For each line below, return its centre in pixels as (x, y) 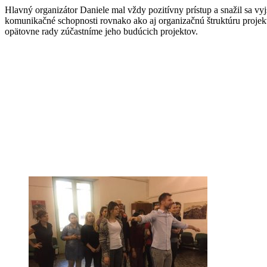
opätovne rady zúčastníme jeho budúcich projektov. (101, 31)
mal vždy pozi (137, 10)
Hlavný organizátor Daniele (57, 10)
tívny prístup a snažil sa (209, 10)
